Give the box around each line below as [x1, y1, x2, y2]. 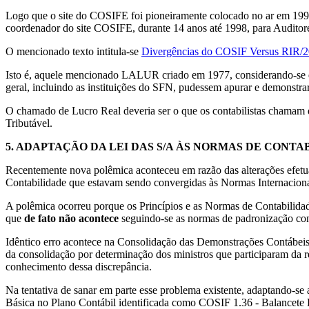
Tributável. [6, 117, 52, 129]
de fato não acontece [24, 212, 119, 224]
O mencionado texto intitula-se [6, 45, 141, 57]
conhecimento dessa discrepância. [6, 260, 152, 272]
